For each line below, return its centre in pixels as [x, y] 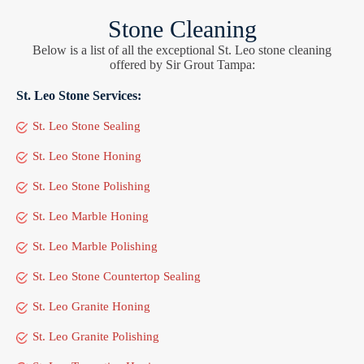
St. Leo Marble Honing [91, 217]
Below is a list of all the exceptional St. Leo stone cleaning [182, 50]
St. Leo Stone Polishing [91, 186]
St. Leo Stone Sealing [87, 126]
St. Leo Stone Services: [79, 96]
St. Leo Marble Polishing [95, 247]
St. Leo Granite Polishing [96, 337]
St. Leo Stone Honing [87, 156]
